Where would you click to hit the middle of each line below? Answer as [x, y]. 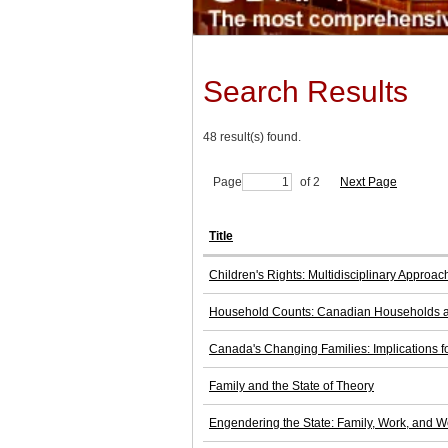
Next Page [368, 182]
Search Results [305, 92]
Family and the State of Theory [291, 386]
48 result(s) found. [252, 137]
